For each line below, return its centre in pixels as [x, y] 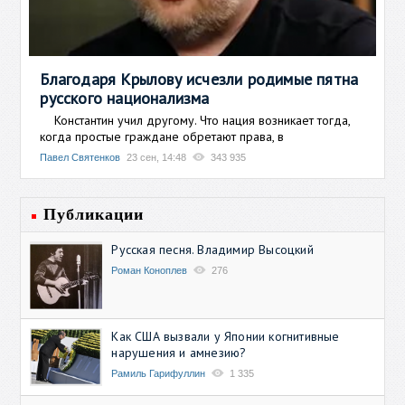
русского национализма [125, 98]
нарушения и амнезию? [179, 352]
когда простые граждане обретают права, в [162, 136]
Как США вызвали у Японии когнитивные [226, 336]
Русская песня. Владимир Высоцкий [212, 249]
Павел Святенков [80, 157]
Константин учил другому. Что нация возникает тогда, [195, 120]
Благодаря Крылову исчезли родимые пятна [199, 79]
